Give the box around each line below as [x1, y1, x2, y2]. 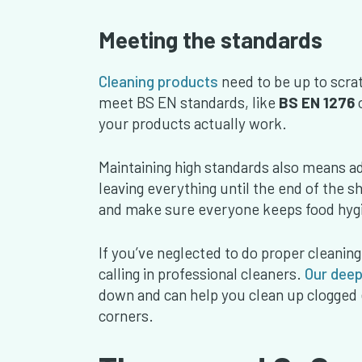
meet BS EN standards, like [99, 93, 279, 112]
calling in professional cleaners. [99, 264, 301, 284]
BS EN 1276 [279, 93, 358, 112]
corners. [99, 306, 154, 326]
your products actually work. [99, 114, 287, 133]
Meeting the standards [99, 26, 322, 54]
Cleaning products [99, 72, 218, 91]
